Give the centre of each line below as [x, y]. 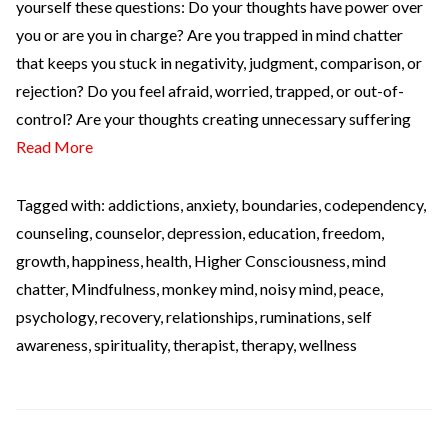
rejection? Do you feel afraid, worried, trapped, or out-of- [210, 90]
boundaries [279, 204]
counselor [128, 232]
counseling [52, 232]
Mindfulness [113, 288]
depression [204, 232]
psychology [55, 316]
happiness [106, 260]
